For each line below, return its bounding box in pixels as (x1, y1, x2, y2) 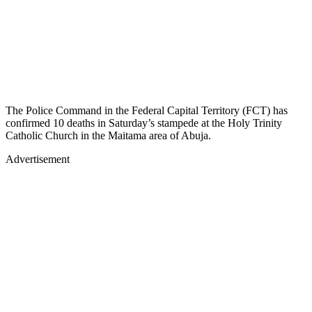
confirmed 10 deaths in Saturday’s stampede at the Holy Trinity (6, 116, 282, 129)
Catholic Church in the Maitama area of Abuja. (6, 129, 211, 141)
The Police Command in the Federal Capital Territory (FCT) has (6, 104, 288, 116)
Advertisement (6, 153, 70, 165)
